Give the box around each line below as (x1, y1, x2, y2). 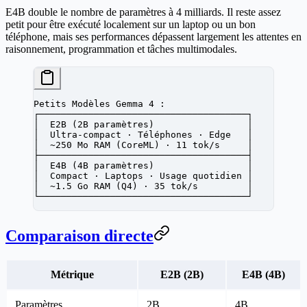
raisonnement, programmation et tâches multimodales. (5, 43, 237, 56)
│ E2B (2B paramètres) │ (34, 119, 253, 130)
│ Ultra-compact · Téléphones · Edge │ (34, 130, 253, 140)
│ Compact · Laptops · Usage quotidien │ (34, 171, 253, 182)
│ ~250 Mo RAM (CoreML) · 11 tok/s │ (34, 140, 253, 151)
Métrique (50, 269, 94, 281)
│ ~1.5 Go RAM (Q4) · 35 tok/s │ (34, 181, 253, 192)
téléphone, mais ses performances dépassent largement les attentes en (5, 31, 302, 43)
